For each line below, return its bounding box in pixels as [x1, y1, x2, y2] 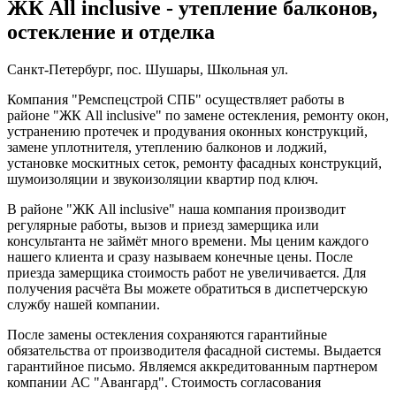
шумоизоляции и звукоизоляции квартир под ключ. [7, 171, 318, 187]
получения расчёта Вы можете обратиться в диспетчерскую [7, 281, 368, 297]
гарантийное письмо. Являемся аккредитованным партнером [7, 359, 377, 375]
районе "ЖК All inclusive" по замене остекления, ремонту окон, [7, 108, 389, 124]
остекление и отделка [7, 20, 215, 44]
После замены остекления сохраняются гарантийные [7, 327, 327, 343]
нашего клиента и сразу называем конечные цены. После [7, 249, 353, 265]
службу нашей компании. [7, 297, 160, 313]
